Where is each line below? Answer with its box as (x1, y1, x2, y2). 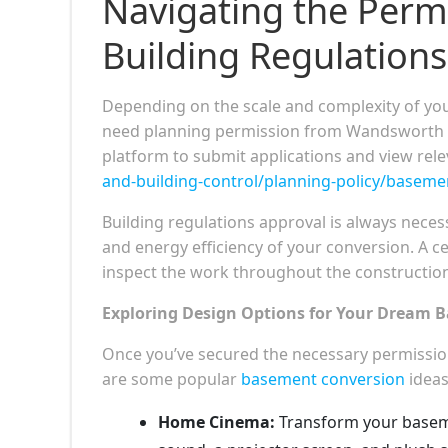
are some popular (102, 367, 241, 390)
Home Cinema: (158, 410, 275, 433)
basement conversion (241, 367, 405, 390)
